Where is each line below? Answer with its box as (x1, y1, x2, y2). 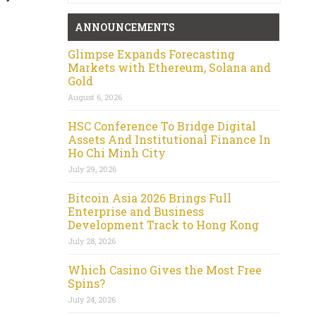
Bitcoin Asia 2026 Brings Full (68, 190, 231, 205)
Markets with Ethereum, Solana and (68, 59, 271, 75)
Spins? (68, 275, 105, 291)
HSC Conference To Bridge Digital (68, 118, 256, 133)
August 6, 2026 (68, 91, 122, 102)
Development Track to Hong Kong (68, 217, 259, 232)
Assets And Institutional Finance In (68, 131, 271, 147)
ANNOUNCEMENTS (75, 20, 175, 34)
